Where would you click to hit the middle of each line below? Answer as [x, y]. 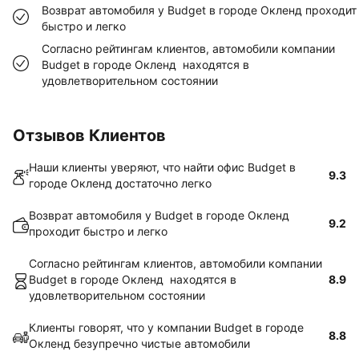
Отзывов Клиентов [89, 135]
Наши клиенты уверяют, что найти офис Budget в [162, 167]
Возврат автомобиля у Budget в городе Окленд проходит [199, 10]
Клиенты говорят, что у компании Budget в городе [166, 327]
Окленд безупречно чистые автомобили [139, 343]
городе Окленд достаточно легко [120, 183]
